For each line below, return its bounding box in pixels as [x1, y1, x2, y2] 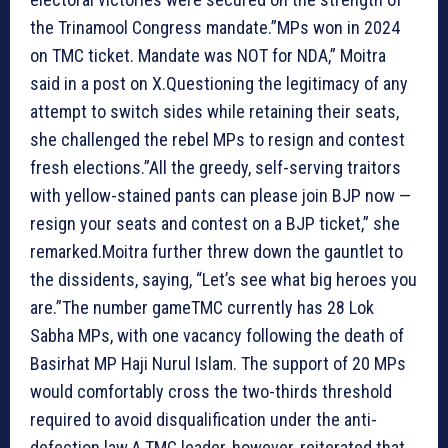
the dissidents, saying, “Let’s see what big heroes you [30, 268, 417, 290]
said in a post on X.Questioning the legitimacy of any [30, 72, 408, 94]
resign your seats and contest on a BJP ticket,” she [30, 212, 400, 234]
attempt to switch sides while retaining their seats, [30, 100, 399, 122]
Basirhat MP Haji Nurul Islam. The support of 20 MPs [30, 352, 406, 374]
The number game [62, 296, 191, 318]
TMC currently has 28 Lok [191, 296, 374, 318]
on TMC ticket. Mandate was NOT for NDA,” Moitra [30, 44, 386, 66]
